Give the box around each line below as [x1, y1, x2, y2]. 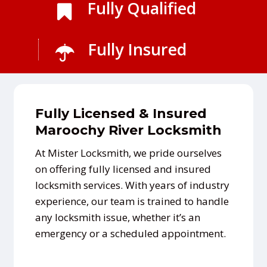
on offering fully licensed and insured [35, 162, 211, 176]
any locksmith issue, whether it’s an [35, 210, 200, 224]
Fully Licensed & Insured [35, 105, 207, 122]
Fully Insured [87, 38, 187, 61]
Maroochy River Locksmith [35, 122, 222, 138]
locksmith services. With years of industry [35, 178, 229, 192]
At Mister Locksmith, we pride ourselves [35, 145, 222, 160]
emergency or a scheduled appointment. [35, 226, 226, 240]
